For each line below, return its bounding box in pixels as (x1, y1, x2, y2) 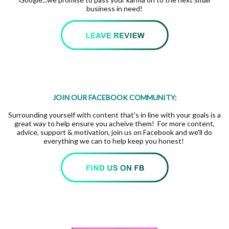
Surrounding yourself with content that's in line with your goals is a (8, 110, 221, 120)
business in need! (86, 4, 143, 13)
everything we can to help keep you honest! (43, 136, 186, 146)
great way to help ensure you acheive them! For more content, (14, 119, 215, 128)
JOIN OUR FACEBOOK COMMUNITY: (52, 93, 177, 102)
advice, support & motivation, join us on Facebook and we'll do (17, 128, 212, 137)
